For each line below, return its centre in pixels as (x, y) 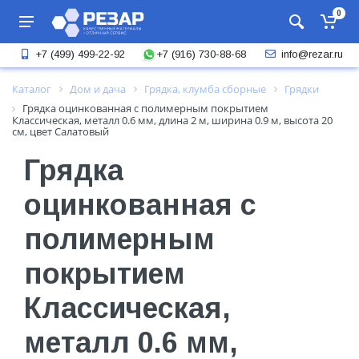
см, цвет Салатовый (61, 131)
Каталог (32, 89)
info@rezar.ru (312, 54)
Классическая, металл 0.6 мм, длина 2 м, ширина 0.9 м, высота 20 (172, 120)
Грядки (302, 89)
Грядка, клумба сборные (205, 89)
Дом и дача (98, 89)
